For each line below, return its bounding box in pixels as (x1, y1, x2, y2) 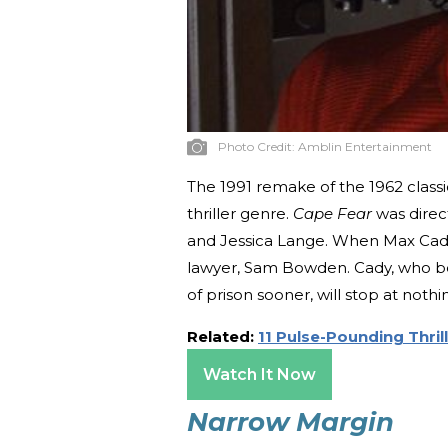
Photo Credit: (218, 138, 298, 154)
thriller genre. (187, 203, 293, 223)
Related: (187, 326, 258, 346)
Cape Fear (293, 203, 376, 223)
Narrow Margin (187, 405, 394, 438)
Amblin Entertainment (298, 138, 432, 154)
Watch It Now (203, 364, 316, 384)
